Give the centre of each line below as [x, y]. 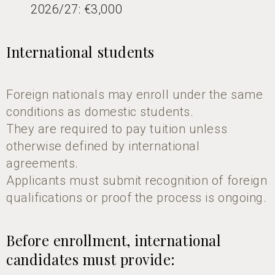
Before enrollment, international [114, 240]
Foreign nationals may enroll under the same [135, 94]
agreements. [42, 163]
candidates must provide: [91, 259]
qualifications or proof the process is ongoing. [137, 197]
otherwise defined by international [103, 146]
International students [80, 52]
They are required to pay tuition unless [117, 129]
